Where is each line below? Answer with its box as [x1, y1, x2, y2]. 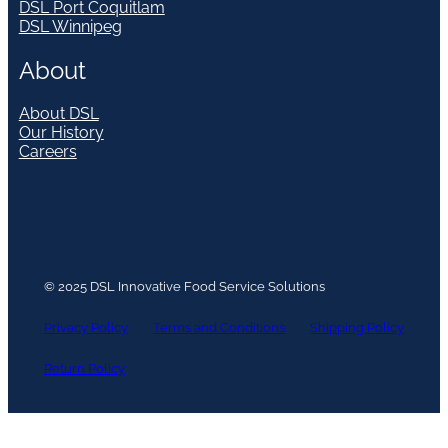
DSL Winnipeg [18, 16, 122, 36]
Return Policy [44, 361, 125, 377]
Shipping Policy [310, 320, 404, 336]
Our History [18, 123, 104, 143]
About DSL [18, 104, 99, 124]
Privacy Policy [44, 320, 128, 336]
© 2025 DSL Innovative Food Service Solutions [44, 279, 325, 295]
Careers [18, 142, 77, 162]
